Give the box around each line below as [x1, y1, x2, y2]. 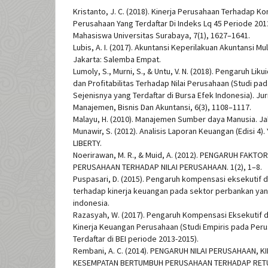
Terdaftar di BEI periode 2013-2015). [73, 233, 199, 245]
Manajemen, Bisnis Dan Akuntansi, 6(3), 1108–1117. [73, 102, 251, 113]
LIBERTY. [73, 138, 102, 149]
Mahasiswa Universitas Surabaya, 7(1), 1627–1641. [73, 30, 250, 41]
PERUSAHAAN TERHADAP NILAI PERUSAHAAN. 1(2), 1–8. [73, 162, 262, 173]
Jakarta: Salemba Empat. [73, 54, 161, 65]
